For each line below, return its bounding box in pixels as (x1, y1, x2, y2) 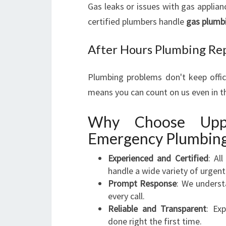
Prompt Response (108, 178, 177, 189)
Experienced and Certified (108, 152, 208, 164)
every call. (108, 190, 145, 202)
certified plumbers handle (88, 16, 186, 27)
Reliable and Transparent (108, 203, 206, 214)
